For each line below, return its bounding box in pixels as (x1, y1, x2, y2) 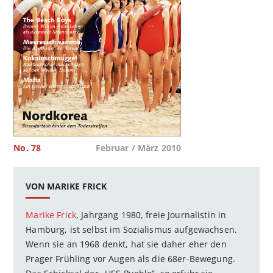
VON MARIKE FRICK (26, 180, 107, 192)
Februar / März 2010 (95, 142, 182, 154)
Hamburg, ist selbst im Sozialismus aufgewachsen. (26, 223, 238, 235)
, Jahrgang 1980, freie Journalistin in (76, 208, 227, 221)
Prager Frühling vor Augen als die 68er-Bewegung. (26, 252, 236, 264)
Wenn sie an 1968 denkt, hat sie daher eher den (26, 238, 227, 250)
